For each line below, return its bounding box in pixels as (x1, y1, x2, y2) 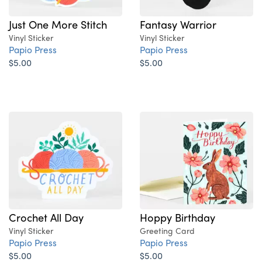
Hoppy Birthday (140, 209, 215, 225)
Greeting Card (140, 225, 195, 237)
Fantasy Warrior (140, 16, 216, 32)
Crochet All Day (9, 209, 84, 225)
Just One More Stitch (9, 16, 107, 32)
